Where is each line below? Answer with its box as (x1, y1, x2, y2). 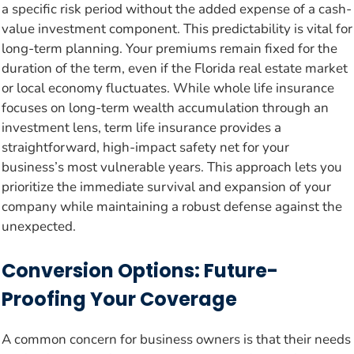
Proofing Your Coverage (2, 285, 237, 312)
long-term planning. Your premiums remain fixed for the (2, 40, 337, 58)
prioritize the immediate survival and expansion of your (2, 178, 331, 197)
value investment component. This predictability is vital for (2, 20, 352, 39)
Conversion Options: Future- (2, 257, 278, 284)
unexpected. (2, 217, 76, 236)
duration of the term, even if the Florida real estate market (2, 59, 348, 78)
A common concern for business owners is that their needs (2, 330, 351, 348)
